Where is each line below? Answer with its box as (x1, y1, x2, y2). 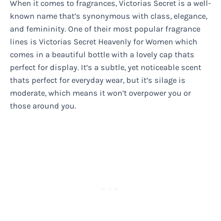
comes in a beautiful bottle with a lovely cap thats (10, 49, 194, 59)
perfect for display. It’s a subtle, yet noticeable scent (10, 62, 201, 72)
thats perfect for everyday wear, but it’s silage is (10, 75, 185, 85)
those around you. (10, 101, 76, 110)
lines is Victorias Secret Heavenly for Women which (10, 37, 197, 46)
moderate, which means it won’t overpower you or (10, 88, 191, 98)
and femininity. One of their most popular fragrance (10, 24, 200, 34)
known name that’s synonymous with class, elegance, (10, 11, 207, 21)
